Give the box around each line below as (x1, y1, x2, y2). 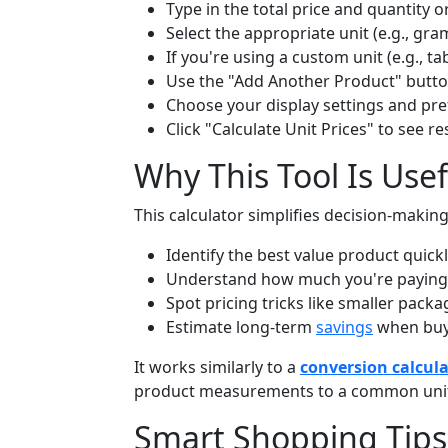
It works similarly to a (134, 356, 300, 379)
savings (316, 316, 373, 339)
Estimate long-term (166, 316, 316, 339)
